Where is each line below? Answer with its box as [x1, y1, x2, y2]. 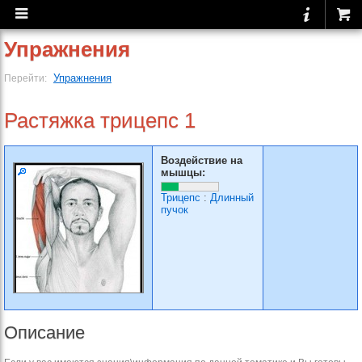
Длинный [210, 192, 254, 204]
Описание [4, 322, 85, 343]
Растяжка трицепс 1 [4, 108, 196, 133]
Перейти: [4, 73, 49, 83]
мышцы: [161, 166, 205, 179]
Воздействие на [161, 154, 242, 166]
